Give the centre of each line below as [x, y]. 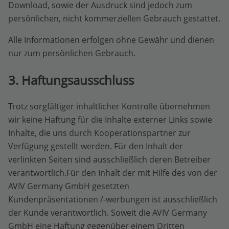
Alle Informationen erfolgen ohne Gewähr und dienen [111, 40]
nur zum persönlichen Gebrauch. [72, 53]
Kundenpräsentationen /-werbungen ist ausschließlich [113, 200]
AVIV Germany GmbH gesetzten [69, 186]
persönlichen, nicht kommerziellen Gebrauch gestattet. [114, 18]
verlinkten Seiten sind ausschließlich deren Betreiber [109, 160]
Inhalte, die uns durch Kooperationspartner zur [99, 133]
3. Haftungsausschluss [71, 80]
